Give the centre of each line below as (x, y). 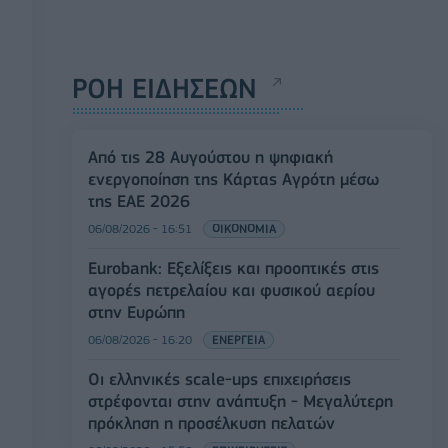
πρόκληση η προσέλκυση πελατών (211, 423)
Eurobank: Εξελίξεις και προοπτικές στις (233, 268)
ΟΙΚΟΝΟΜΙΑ (244, 229)
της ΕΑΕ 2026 (139, 201)
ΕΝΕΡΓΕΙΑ (238, 340)
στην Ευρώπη (136, 312)
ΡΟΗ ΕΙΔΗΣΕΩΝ (164, 89)
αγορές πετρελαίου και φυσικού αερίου (231, 290)
